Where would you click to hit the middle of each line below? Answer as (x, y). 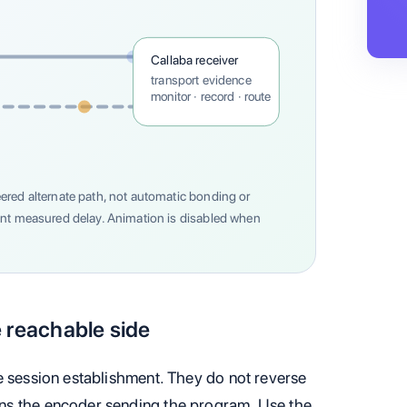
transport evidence (201, 80)
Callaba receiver (194, 60)
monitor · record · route (211, 97)
